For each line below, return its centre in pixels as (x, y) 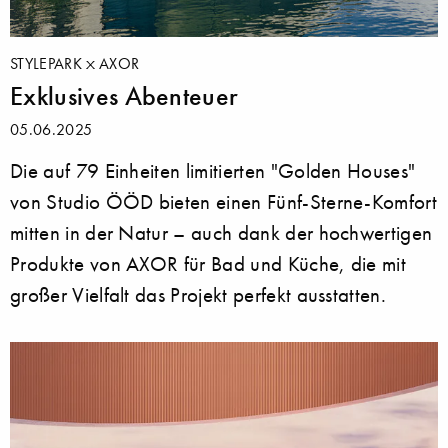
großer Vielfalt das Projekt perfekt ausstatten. (198, 295)
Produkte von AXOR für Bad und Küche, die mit (208, 264)
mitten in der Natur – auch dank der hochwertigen (221, 233)
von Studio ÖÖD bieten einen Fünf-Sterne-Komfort (224, 202)
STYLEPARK (48, 63)
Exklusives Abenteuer (124, 96)
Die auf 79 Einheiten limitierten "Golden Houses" (213, 171)
